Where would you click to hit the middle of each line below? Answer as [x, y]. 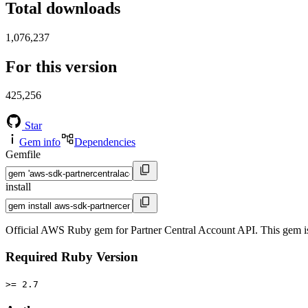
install [18, 187]
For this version [61, 66]
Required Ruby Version [72, 257]
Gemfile [23, 155]
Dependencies [105, 142]
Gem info [40, 142]
